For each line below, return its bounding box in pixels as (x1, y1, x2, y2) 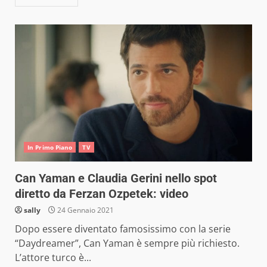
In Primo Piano (27, 143, 73, 151)
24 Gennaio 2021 (55, 205, 114, 215)
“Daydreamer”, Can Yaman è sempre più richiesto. (15, 237, 240, 250)
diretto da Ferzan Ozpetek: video (15, 187, 188, 201)
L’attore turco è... (15, 251, 91, 264)
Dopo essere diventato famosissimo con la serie (15, 222, 231, 235)
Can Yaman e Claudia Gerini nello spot (15, 171, 217, 185)
